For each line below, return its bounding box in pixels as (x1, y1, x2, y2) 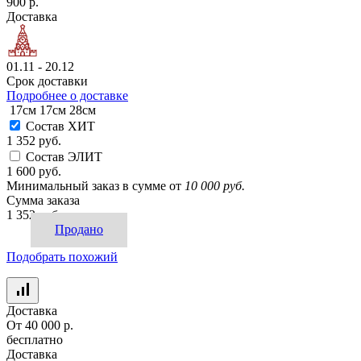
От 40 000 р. (6, 318, 73, 333)
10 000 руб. (185, 179, 245, 193)
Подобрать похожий (6, 250, 118, 264)
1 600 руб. (6, 164, 61, 179)
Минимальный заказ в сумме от (6, 179, 181, 193)
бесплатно (6, 333, 63, 347)
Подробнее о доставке (6, 89, 128, 103)
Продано (55, 222, 103, 237)
